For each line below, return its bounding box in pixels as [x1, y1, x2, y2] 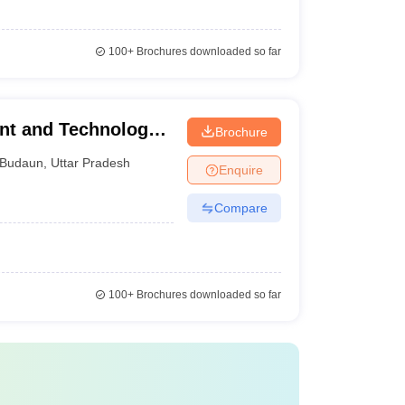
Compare [213, 200, 268, 215]
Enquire [218, 162, 263, 177]
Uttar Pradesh [51, 155, 131, 170]
